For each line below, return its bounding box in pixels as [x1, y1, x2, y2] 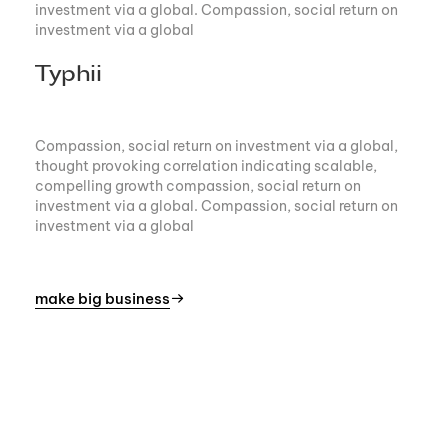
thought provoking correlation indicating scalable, [35, 156, 377, 175]
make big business [35, 288, 170, 308]
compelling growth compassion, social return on [35, 176, 361, 195]
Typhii [35, 59, 102, 92]
